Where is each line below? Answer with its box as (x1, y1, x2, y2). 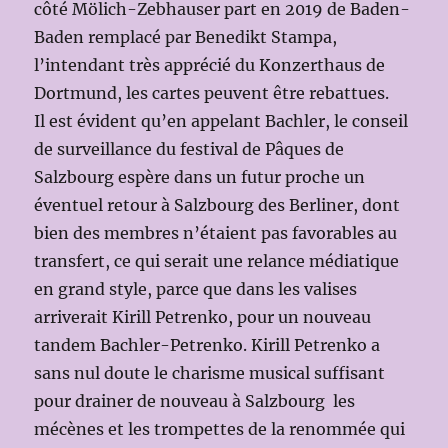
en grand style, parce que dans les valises (34, 279, 358, 300)
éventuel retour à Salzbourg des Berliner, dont (34, 195, 405, 216)
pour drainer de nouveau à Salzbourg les (34, 391, 356, 412)
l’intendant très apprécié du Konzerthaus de (34, 55, 386, 76)
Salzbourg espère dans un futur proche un (34, 167, 366, 188)
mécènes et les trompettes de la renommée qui (34, 419, 406, 440)
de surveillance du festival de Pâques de (34, 139, 345, 160)
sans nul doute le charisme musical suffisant (34, 363, 386, 384)
